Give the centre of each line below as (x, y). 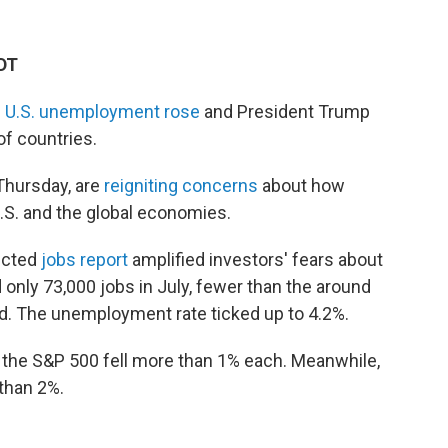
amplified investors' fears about (255, 259)
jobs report (84, 259)
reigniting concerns (181, 185)
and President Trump (285, 111)
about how (301, 185)
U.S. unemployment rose (102, 111)
